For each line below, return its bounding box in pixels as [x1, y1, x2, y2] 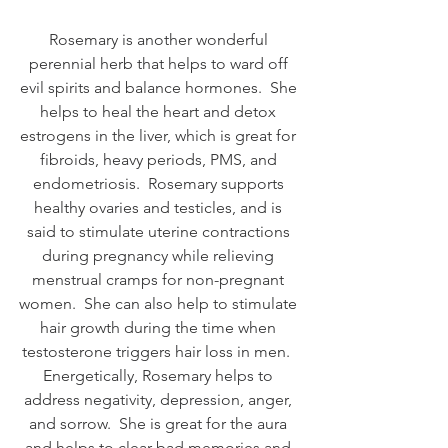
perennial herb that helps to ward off [28, 54, 292, 74]
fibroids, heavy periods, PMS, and [39, 150, 281, 170]
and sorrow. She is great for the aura [29, 414, 291, 434]
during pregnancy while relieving [42, 246, 278, 266]
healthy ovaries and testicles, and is [34, 198, 286, 218]
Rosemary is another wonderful [48, 30, 272, 50]
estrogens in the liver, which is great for [20, 126, 300, 146]
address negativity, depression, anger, [24, 390, 296, 410]
